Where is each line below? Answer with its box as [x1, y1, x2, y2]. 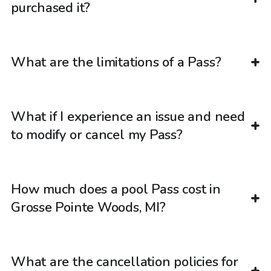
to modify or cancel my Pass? [11, 126, 183, 145]
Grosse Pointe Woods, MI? [11, 198, 166, 217]
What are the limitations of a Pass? [11, 53, 221, 72]
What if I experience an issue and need [11, 108, 245, 126]
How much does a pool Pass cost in [11, 180, 221, 199]
